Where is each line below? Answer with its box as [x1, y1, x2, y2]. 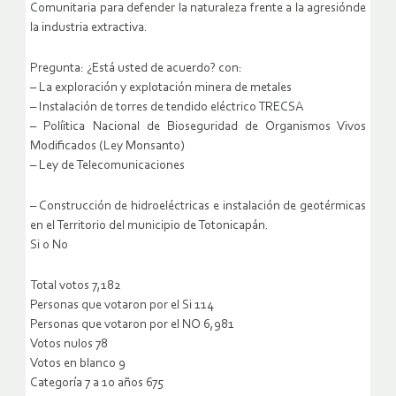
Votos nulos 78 [30, 338, 108, 352]
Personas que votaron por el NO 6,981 [30, 318, 234, 332]
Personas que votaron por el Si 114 [30, 299, 214, 313]
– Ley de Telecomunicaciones [30, 159, 185, 173]
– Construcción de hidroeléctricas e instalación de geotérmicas [30, 200, 366, 214]
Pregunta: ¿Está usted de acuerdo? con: [30, 62, 242, 76]
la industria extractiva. [30, 21, 148, 35]
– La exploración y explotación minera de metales [30, 81, 292, 95]
